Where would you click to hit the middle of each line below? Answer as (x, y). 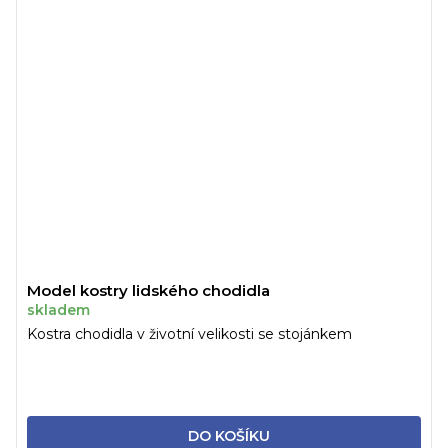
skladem (58, 310)
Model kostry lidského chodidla (148, 291)
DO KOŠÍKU (228, 436)
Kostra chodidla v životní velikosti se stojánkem (189, 334)
